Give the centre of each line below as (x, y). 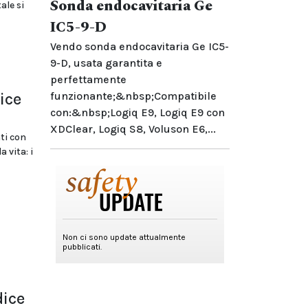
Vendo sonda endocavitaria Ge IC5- (140, 46)
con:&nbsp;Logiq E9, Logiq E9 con (137, 112)
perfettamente (88, 79)
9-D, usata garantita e (106, 63)
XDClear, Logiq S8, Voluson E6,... (133, 129)
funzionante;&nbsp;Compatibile (133, 96)
